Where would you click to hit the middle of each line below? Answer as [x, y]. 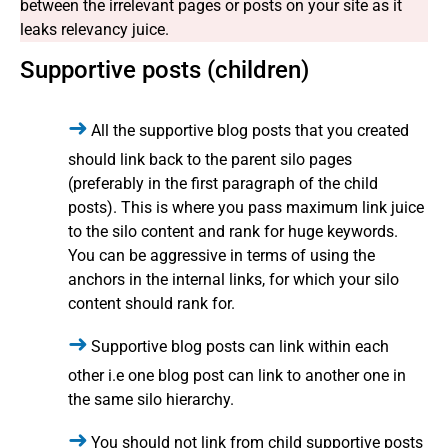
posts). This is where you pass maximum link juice [246, 208]
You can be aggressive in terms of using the [221, 256]
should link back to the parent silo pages [210, 160]
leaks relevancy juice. [94, 29]
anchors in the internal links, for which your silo [233, 280]
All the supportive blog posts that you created [250, 131]
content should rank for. [151, 304]
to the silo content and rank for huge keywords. [233, 232]
